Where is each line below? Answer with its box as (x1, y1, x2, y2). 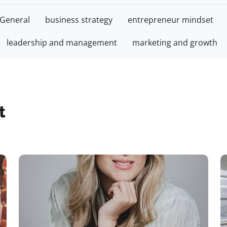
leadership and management (7, 37, 117, 48)
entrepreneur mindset (128, 14, 213, 25)
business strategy (45, 14, 112, 25)
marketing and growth (132, 37, 217, 48)
